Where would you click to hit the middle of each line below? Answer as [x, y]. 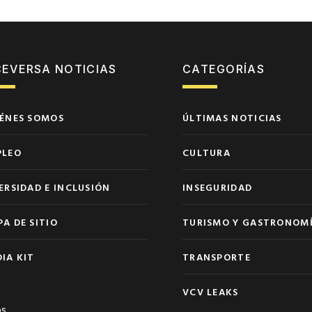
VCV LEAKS [210, 291]
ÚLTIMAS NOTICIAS [232, 117]
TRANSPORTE [216, 256]
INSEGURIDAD [217, 187]
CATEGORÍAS [223, 69]
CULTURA [206, 152]
